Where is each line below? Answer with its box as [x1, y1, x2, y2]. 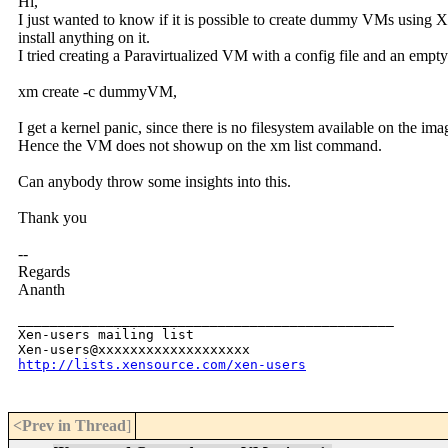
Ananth [18, 281, 65, 299]
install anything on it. [18, 29, 150, 47]
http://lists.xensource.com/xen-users [18, 357, 306, 373]
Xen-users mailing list [18, 327, 194, 343]
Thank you [18, 209, 87, 227]
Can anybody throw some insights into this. [18, 173, 291, 191]
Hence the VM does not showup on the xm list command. [18, 137, 382, 155]
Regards [18, 263, 70, 281]
